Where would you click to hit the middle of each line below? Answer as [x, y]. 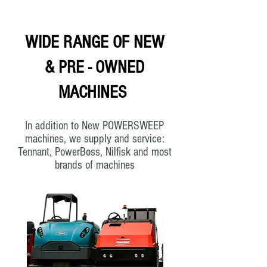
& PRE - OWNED [94, 67]
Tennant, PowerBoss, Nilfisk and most [94, 152]
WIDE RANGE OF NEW [94, 42]
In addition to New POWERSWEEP [94, 125]
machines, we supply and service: [94, 139]
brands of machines [94, 165]
